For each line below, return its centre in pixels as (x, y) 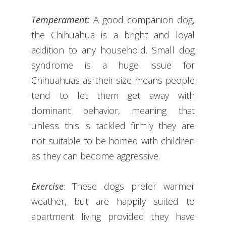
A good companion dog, (142, 20)
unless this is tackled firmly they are (113, 126)
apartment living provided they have (113, 217)
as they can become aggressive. (96, 156)
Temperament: (61, 20)
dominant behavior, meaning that (113, 111)
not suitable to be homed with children (113, 141)
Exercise (48, 186)
